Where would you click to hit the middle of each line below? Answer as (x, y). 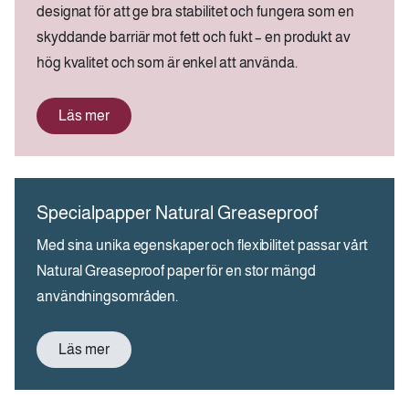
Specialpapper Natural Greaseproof (177, 212)
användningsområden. (109, 296)
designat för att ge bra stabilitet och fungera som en (195, 11)
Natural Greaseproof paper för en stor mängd (176, 270)
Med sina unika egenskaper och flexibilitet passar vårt (202, 245)
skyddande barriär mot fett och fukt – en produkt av (194, 37)
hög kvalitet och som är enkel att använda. (167, 62)
